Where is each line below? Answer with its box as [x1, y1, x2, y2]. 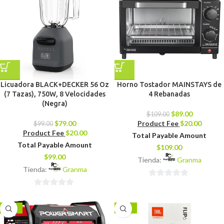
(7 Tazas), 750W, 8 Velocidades [4, 90, 105, 98]
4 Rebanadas [148, 90, 190, 98]
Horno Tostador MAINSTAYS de [117, 80, 221, 89]
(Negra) [42, 99, 67, 108]
